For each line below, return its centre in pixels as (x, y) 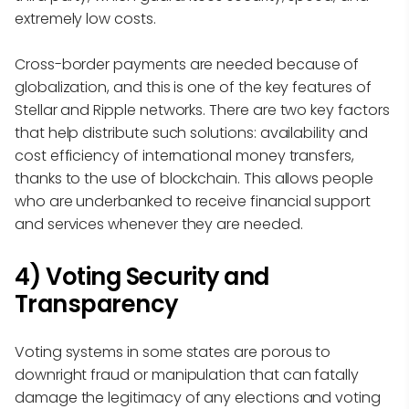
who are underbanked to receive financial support (193, 202)
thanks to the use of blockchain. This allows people (194, 179)
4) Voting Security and (142, 277)
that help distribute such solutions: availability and (191, 133)
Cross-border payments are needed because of (187, 65)
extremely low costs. (85, 19)
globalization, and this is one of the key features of (193, 88)
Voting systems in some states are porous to (173, 352)
